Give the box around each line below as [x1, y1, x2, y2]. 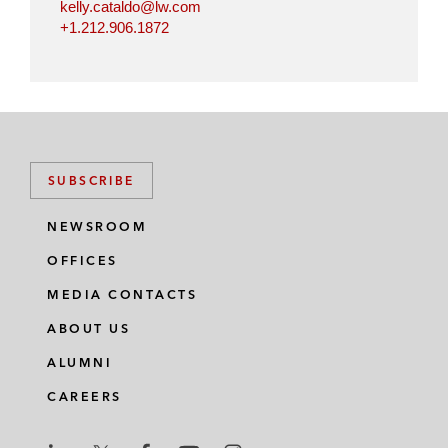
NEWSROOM [47, 219, 147, 235]
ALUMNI [47, 355, 112, 371]
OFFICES [47, 253, 118, 269]
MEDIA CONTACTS [47, 287, 197, 303]
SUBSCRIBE [48, 173, 135, 189]
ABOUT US [47, 321, 130, 337]
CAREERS [47, 389, 122, 405]
